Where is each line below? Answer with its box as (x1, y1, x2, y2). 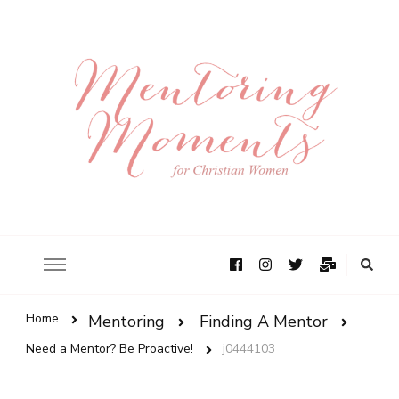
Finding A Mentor (199, 311, 328, 333)
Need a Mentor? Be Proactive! (26, 339, 193, 357)
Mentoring (88, 311, 165, 333)
